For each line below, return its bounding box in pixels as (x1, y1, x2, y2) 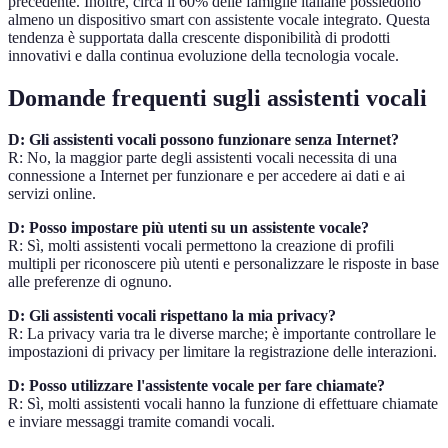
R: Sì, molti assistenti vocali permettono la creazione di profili (8, 237, 394, 255)
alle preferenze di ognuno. (8, 273, 172, 291)
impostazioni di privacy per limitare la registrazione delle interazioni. (8, 343, 437, 361)
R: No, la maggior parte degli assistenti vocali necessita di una (8, 149, 397, 167)
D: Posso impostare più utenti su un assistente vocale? (8, 219, 369, 237)
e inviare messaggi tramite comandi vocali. (8, 413, 275, 431)
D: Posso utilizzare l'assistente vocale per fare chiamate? (8, 377, 385, 395)
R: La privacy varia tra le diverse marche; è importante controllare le (8, 325, 436, 343)
